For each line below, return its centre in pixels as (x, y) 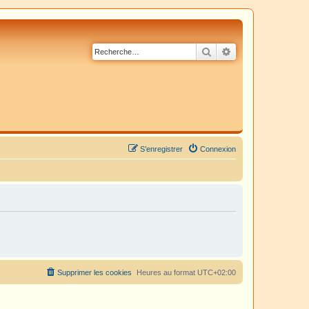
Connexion (218, 149)
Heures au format (167, 272)
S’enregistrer (161, 149)
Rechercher (236, 51)
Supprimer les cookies (94, 272)
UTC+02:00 (217, 272)
